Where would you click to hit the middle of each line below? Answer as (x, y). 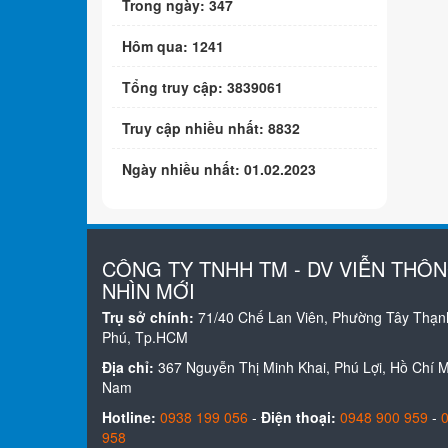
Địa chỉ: (128, 367)
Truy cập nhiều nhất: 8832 (211, 127)
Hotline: (129, 417)
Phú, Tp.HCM (145, 337)
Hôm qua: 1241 (173, 45)
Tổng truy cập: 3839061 (202, 86)
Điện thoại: (298, 417)
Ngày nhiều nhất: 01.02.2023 (219, 168)
